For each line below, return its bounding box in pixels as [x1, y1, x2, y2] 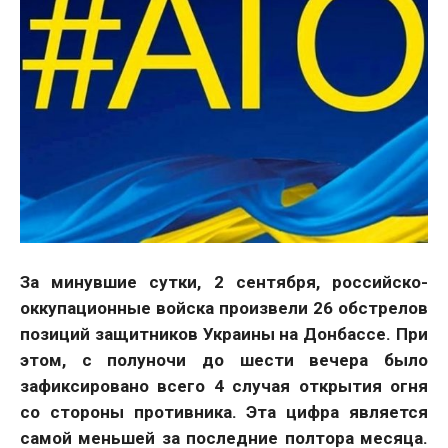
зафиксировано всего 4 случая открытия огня [20, 376, 428, 397]
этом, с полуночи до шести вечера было [20, 350, 428, 371]
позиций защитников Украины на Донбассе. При [20, 324, 428, 345]
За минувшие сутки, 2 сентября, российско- [20, 272, 428, 293]
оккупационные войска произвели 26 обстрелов [20, 298, 428, 319]
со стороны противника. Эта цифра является [20, 402, 428, 423]
